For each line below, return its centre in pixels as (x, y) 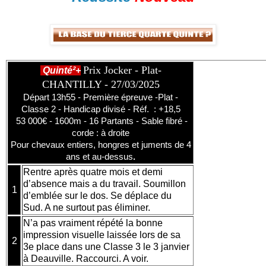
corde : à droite (101, 132)
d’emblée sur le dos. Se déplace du (97, 195)
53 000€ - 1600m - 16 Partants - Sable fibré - (101, 121)
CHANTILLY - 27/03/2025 (101, 84)
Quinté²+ (60, 70)
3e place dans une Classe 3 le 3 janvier (106, 246)
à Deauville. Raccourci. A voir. (86, 258)
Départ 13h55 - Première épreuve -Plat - (101, 97)
